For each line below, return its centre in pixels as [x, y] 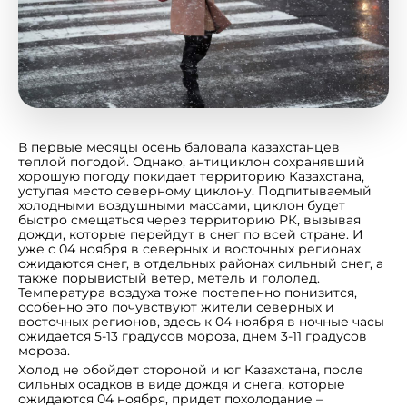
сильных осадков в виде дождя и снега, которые [182, 384]
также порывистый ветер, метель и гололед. [169, 278]
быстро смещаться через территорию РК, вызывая [189, 219]
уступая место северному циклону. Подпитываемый [195, 190]
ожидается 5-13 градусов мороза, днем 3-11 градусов [193, 336]
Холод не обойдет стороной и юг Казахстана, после [191, 369]
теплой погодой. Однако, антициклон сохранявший [192, 161]
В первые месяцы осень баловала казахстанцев [179, 147]
